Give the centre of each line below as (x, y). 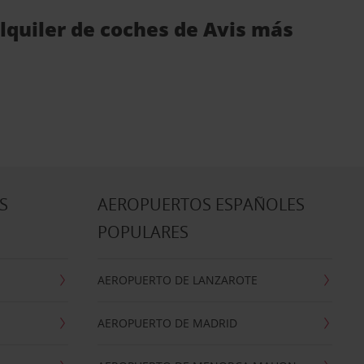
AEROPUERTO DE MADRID (167, 323)
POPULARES (143, 232)
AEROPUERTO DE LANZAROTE (177, 280)
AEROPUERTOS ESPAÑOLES (201, 204)
